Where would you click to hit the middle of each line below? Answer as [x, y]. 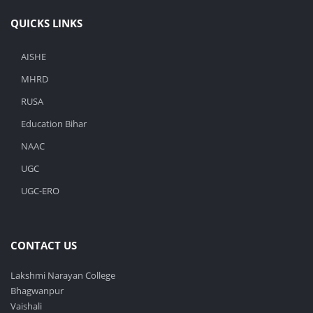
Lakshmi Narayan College [63, 276]
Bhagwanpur [37, 291]
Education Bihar [54, 124]
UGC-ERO [40, 191]
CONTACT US [44, 246]
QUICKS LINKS [46, 23]
